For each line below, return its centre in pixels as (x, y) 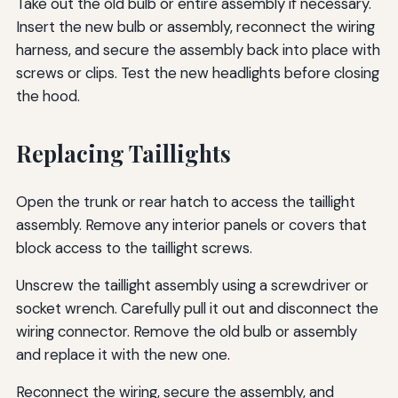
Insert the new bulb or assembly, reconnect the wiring (195, 27)
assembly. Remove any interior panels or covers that (191, 225)
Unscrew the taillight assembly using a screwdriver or (192, 286)
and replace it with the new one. (123, 355)
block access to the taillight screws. (134, 248)
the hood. (48, 96)
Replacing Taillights (123, 154)
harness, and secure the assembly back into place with (198, 50)
